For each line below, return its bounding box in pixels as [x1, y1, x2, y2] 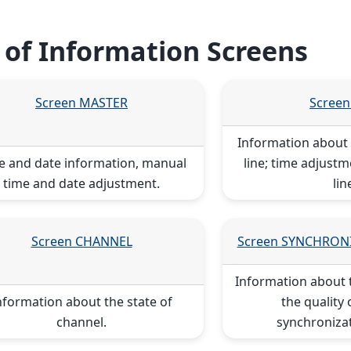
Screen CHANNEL [31, 232, 132, 250]
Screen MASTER [35, 93, 128, 111]
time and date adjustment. [3, 174, 160, 192]
